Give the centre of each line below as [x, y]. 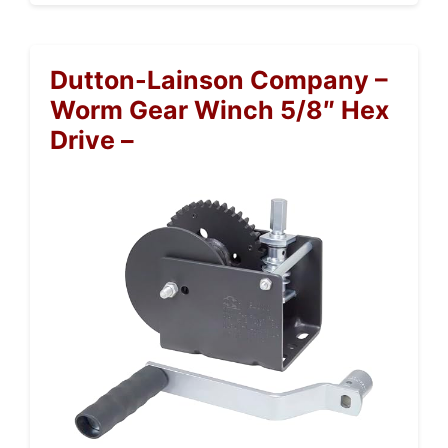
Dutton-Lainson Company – [219, 80]
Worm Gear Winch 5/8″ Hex [219, 110]
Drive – [92, 140]
